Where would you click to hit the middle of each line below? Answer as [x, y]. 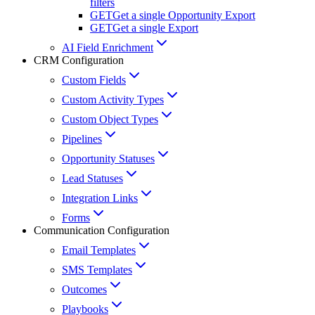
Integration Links [100, 198]
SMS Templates [97, 270]
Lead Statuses [92, 179]
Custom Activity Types [113, 100]
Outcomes [84, 290]
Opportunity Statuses [108, 159]
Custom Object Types [110, 120]
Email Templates [99, 250]
